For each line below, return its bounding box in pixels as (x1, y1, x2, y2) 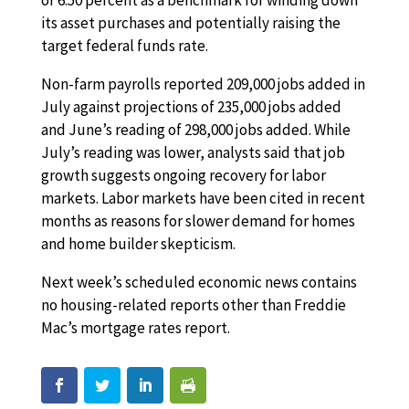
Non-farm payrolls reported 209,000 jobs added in (40, 74, 365, 94)
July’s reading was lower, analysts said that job (40, 142, 345, 163)
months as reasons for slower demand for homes (40, 211, 355, 231)
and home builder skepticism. (40, 234, 236, 254)
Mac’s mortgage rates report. (40, 318, 230, 338)
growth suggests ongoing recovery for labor (40, 165, 326, 185)
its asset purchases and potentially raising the (40, 13, 341, 33)
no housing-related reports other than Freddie (40, 295, 346, 315)
